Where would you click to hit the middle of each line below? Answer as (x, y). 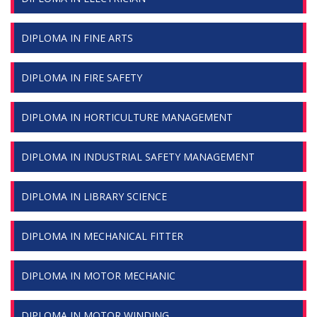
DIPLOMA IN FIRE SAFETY (82, 77)
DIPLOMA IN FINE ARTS (77, 38)
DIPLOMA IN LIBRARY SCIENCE (94, 196)
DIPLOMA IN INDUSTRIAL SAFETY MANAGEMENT (138, 157)
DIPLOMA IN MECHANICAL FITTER (102, 236)
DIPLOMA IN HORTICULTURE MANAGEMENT (127, 117)
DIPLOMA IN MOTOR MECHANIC (98, 276)
